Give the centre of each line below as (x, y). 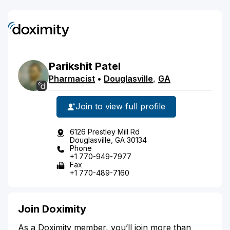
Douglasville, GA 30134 (108, 140)
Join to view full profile (120, 106)
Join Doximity (52, 209)
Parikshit (71, 66)
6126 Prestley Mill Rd (105, 131)
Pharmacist (72, 78)
